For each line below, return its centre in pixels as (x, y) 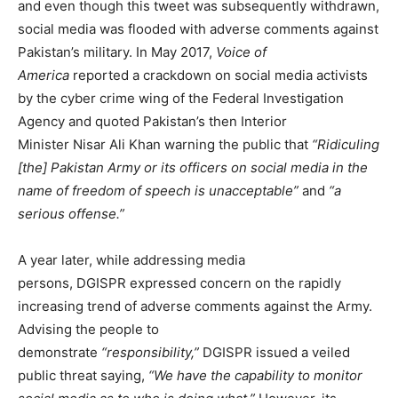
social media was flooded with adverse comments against (198, 28)
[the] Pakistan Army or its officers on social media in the (193, 167)
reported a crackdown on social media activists (219, 75)
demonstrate (60, 352)
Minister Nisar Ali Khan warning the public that (165, 144)
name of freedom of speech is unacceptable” (158, 190)
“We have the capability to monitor (255, 375)
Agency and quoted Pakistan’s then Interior (152, 121)
